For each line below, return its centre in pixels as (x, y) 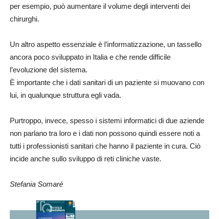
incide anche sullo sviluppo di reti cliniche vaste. (86, 159)
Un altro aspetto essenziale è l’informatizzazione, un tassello (106, 44)
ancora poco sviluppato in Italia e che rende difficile (90, 57)
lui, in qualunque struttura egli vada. (66, 95)
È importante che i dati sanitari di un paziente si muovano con (107, 82)
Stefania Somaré (36, 184)
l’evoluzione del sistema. (49, 70)
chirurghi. (24, 19)
